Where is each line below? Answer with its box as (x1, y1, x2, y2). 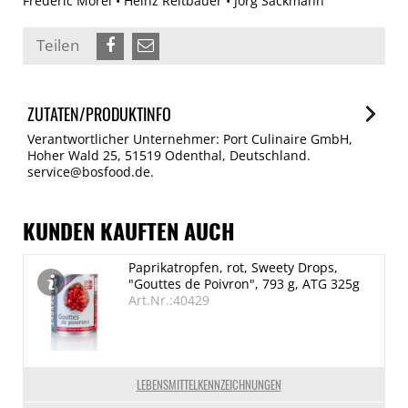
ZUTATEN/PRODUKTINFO (27, 102, 171, 126)
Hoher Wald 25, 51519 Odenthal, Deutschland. (27, 147, 311, 164)
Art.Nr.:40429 (128, 291, 209, 309)
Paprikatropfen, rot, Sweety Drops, (128, 259, 338, 276)
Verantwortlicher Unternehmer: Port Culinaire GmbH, (27, 130, 352, 148)
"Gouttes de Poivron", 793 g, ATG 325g (128, 275, 360, 292)
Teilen (36, 35, 79, 56)
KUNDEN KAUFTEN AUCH (23, 214, 235, 247)
